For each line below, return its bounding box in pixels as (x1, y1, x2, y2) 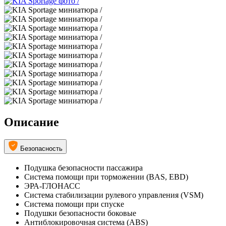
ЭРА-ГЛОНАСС (24, 181, 80, 190)
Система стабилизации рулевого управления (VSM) (24, 190, 203, 199)
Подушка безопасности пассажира (24, 163, 143, 172)
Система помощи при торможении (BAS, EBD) (24, 172, 188, 181)
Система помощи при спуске (24, 199, 124, 208)
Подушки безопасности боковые (24, 208, 136, 217)
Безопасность (20, 145, 63, 153)
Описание (4, 116, 59, 129)
